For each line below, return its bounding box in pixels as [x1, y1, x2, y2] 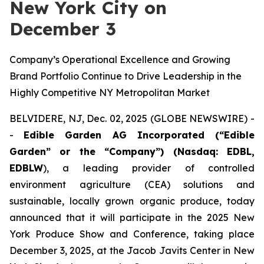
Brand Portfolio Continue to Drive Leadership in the [9, 70, 242, 82]
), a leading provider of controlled [43, 162, 255, 174]
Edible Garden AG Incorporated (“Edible [24, 129, 255, 141]
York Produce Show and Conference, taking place [9, 228, 255, 240]
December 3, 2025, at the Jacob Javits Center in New [9, 245, 255, 256]
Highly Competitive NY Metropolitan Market [9, 87, 210, 98]
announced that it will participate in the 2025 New [9, 212, 255, 223]
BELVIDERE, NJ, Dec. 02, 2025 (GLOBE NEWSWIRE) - [9, 113, 255, 124]
